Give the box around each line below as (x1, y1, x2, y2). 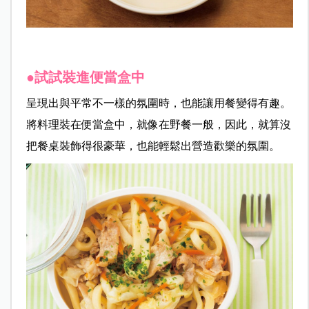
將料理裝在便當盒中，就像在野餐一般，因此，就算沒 (26, 119, 291, 131)
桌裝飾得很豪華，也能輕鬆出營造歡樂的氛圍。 (48, 140, 280, 152)
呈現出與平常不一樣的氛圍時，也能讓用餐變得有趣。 (26, 97, 291, 110)
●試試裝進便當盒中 (26, 70, 145, 86)
